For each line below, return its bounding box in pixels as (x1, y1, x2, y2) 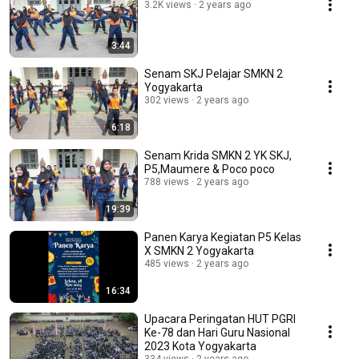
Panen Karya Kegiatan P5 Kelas (144, 231, 301, 244)
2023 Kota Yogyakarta (144, 340, 256, 353)
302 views (144, 95, 189, 107)
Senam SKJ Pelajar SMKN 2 (144, 67, 283, 81)
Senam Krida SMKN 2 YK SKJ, (144, 149, 292, 163)
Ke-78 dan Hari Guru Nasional (144, 326, 290, 340)
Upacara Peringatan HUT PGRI (144, 313, 296, 326)
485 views (144, 258, 189, 270)
